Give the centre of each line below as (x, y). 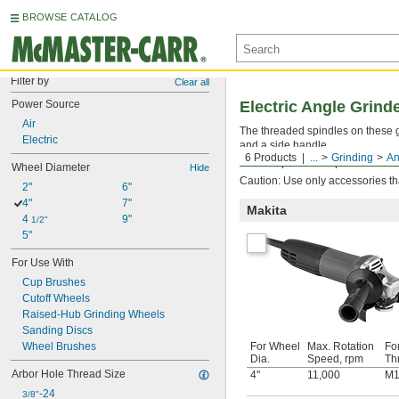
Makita (267, 210)
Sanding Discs (57, 330)
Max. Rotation (341, 346)
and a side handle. (285, 145)
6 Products (271, 158)
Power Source (46, 104)
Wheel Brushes (59, 346)
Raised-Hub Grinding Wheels (94, 314)
